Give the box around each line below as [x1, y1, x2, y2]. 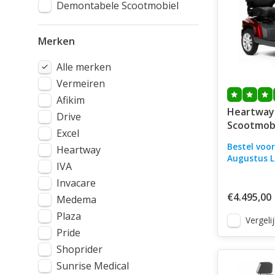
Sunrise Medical [56, 259, 129, 273]
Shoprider [56, 242, 103, 256]
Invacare [56, 176, 96, 190]
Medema [56, 193, 96, 206]
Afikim [56, 93, 85, 107]
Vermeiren [56, 77, 105, 90]
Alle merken [56, 60, 111, 74]
